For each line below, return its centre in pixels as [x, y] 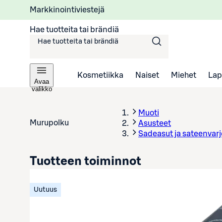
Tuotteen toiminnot [85, 162]
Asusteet [155, 123]
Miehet [184, 75]
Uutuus [45, 190]
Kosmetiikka [100, 75]
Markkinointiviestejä [67, 10]
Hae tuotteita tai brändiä [74, 29]
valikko [42, 89]
